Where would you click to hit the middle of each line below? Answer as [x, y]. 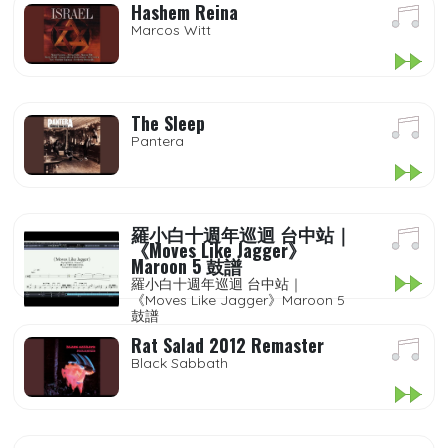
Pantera [157, 141]
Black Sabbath [179, 363]
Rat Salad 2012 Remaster [227, 345]
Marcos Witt [171, 30]
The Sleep [168, 123]
